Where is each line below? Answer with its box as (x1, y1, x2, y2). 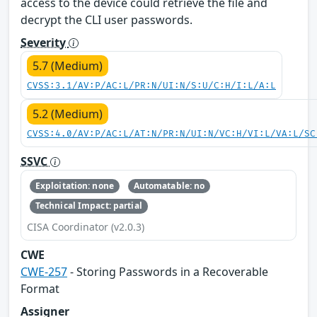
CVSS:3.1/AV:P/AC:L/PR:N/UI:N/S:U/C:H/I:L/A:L (27, 80, 276, 91)
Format (21, 280, 59, 296)
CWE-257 (21, 263, 67, 279)
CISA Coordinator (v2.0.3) (27, 219, 144, 234)
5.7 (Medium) (33, 57, 103, 74)
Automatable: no (133, 180, 205, 192)
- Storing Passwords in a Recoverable (67, 263, 268, 279)
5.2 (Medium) (33, 105, 103, 122)
